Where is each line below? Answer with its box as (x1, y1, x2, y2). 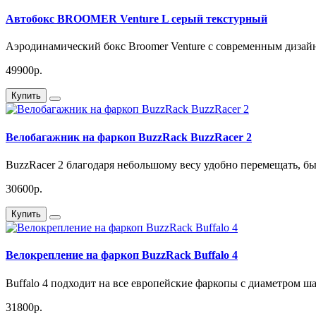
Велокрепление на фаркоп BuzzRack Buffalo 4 (6, 249, 238, 262)
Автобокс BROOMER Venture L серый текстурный (6, 13, 267, 25)
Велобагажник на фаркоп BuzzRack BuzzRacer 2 (6, 130, 252, 143)
